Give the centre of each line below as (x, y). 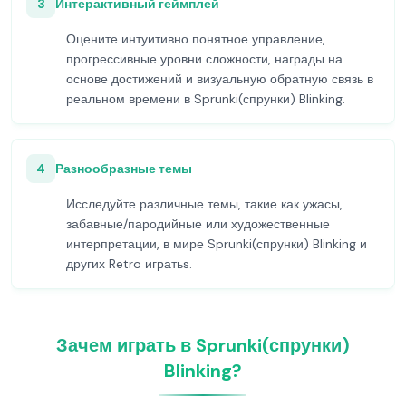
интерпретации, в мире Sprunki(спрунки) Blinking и (217, 244)
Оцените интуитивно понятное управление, (196, 39)
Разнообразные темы (124, 169)
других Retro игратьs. (129, 264)
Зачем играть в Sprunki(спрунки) (203, 345)
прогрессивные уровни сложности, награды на (204, 59)
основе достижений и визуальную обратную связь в (220, 79)
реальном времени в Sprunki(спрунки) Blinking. (206, 99)
